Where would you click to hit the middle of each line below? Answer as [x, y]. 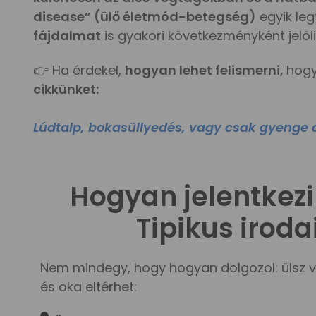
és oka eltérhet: [89, 287]
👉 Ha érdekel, [79, 70]
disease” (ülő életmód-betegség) [145, 16]
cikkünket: [66, 89]
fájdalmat [67, 35]
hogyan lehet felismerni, [206, 70]
